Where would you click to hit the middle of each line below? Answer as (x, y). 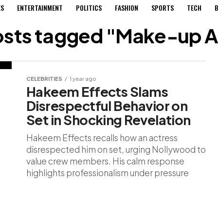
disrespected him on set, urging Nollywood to (116, 149)
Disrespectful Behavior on (107, 106)
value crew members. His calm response (105, 161)
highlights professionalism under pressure (108, 173)
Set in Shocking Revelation (109, 120)
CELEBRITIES (44, 78)
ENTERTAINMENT (40, 8)
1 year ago (83, 78)
